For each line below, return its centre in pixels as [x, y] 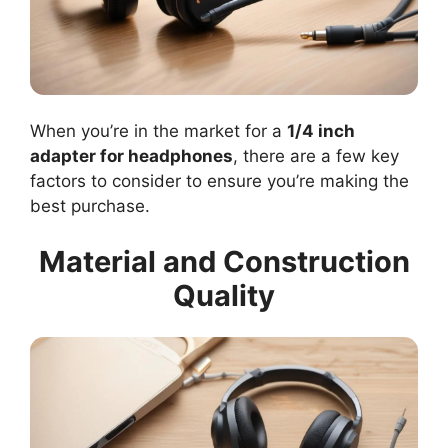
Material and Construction [224, 261]
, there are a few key [316, 156]
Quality [224, 295]
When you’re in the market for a [158, 131]
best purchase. [90, 206]
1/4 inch [321, 131]
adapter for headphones [131, 156]
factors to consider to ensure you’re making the [219, 181]
